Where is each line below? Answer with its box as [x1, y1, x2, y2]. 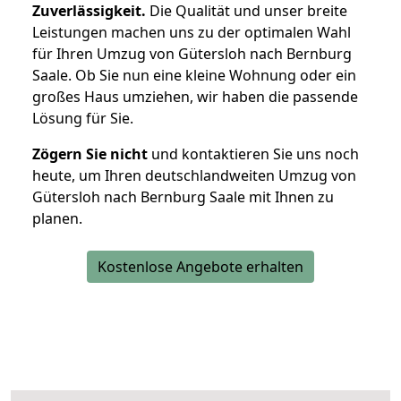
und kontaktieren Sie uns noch [148, 144, 359, 165]
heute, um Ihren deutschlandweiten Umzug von [32, 166, 356, 186]
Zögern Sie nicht [32, 144, 148, 165]
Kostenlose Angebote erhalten [98, 257, 303, 277]
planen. [32, 209, 82, 229]
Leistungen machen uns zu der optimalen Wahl [32, 22, 351, 43]
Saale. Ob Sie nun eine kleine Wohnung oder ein [32, 65, 356, 86]
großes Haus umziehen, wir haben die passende [32, 87, 358, 107]
